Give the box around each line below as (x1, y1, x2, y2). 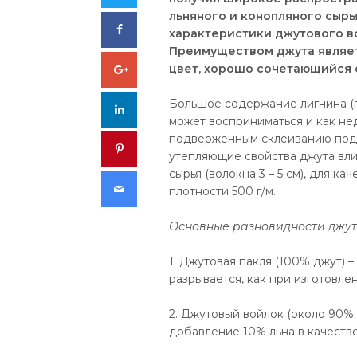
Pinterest (126, 141, 178, 155)
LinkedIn (126, 101, 175, 116)
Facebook (126, 22, 182, 36)
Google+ (126, 61, 175, 76)
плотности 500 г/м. (169, 184, 276, 198)
